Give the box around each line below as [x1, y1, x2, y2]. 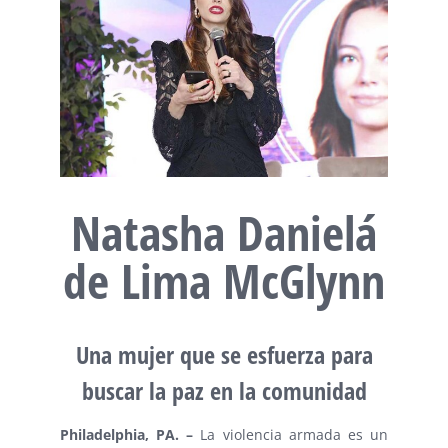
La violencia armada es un [200, 424, 389, 444]
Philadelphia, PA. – [60, 424, 201, 444]
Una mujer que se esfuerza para [75, 337, 373, 371]
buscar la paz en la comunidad [81, 373, 367, 407]
